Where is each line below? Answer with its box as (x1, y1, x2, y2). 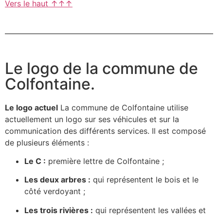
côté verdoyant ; (24, 186, 85, 197)
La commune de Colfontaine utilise (58, 102, 188, 112)
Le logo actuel (5, 102, 58, 112)
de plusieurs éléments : (5, 137, 89, 147)
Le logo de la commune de (5, 58, 198, 78)
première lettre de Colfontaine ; (46, 156, 164, 166)
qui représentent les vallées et (93, 205, 206, 215)
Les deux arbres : (24, 175, 91, 185)
